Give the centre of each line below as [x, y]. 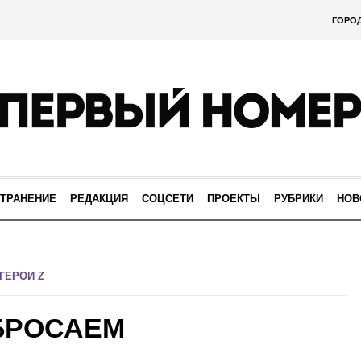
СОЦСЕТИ [168, 199]
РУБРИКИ [299, 199]
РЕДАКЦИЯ [99, 199]
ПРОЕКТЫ [234, 199]
